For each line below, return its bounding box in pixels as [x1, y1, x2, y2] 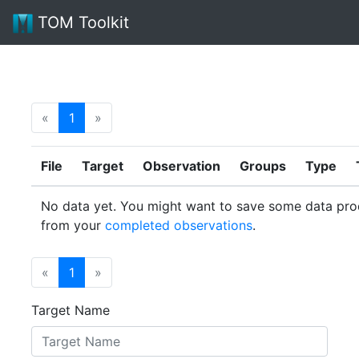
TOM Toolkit [33, 13, 129, 32]
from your [41, 217, 105, 233]
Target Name [31, 302, 110, 318]
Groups [240, 158, 286, 174]
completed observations [105, 217, 252, 233]
